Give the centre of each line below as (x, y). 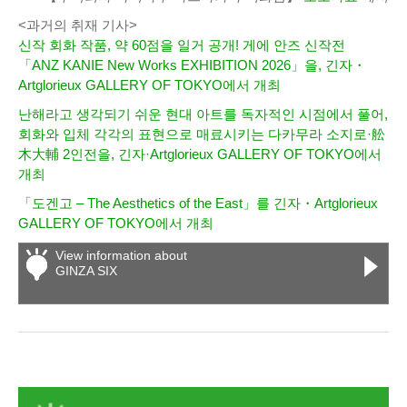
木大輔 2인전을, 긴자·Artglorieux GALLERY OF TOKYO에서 (200, 154)
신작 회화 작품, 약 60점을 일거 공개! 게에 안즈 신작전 (182, 45)
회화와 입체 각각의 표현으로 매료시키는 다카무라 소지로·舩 (202, 134)
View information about (121, 256)
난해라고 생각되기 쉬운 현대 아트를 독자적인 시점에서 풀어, (203, 114)
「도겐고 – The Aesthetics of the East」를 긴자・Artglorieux (198, 203)
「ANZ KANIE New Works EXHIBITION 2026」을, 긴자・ (192, 65)
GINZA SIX (86, 271)
